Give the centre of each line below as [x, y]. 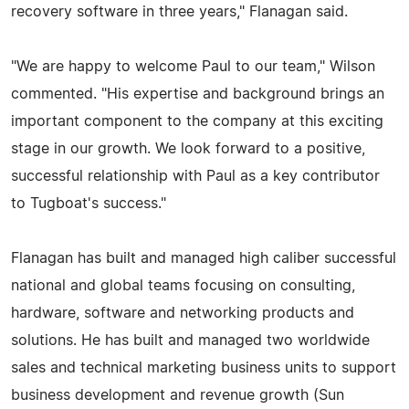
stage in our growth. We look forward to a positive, [188, 148]
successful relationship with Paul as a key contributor [195, 176]
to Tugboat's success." [89, 203]
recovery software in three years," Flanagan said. [179, 11]
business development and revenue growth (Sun [178, 395]
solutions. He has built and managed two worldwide [190, 340]
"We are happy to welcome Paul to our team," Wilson [193, 66]
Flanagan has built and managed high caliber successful [204, 258]
